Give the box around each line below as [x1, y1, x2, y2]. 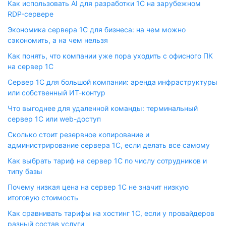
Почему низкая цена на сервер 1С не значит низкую [8, 183, 189, 191]
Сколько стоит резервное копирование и [8, 130, 149, 139]
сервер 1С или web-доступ [8, 115, 101, 123]
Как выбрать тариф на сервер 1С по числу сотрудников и [8, 156, 207, 165]
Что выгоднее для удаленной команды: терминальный [8, 104, 198, 112]
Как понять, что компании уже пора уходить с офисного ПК [8, 51, 213, 60]
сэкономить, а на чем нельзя [8, 36, 108, 44]
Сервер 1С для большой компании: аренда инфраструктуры [8, 78, 217, 86]
